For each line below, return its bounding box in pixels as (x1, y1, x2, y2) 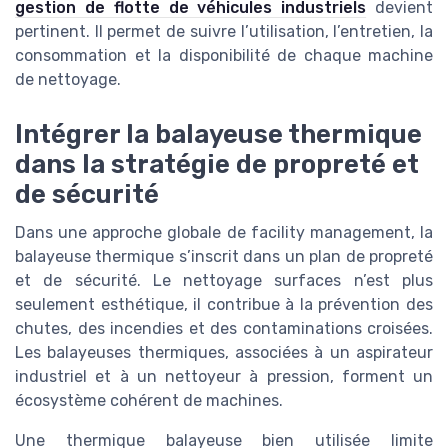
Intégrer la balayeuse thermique (15, 118, 422, 149)
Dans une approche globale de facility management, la (15, 222, 433, 242)
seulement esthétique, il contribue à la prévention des (15, 294, 433, 314)
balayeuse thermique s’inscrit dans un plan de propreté (15, 246, 433, 266)
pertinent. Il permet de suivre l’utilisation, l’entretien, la (15, 22, 433, 42)
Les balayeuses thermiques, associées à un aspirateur (15, 342, 433, 362)
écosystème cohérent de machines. (15, 390, 283, 410)
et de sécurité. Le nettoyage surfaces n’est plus (15, 270, 433, 290)
